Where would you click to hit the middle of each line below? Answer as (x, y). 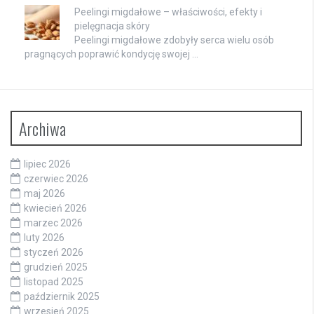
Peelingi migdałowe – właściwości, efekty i (168, 12)
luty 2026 (44, 237)
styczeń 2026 (54, 252)
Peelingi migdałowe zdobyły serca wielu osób (174, 40)
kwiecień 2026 (55, 208)
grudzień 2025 (56, 267)
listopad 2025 (54, 281)
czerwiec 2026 (56, 178)
